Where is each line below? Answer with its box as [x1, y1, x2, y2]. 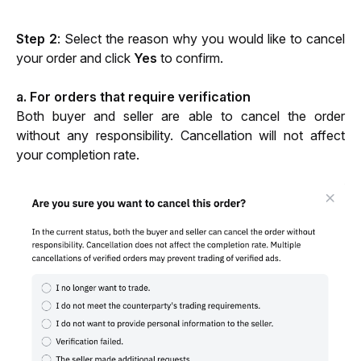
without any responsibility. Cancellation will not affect [16, 127, 345, 144]
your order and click [16, 50, 134, 67]
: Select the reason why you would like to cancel [57, 31, 345, 48]
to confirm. [157, 50, 223, 67]
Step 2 [16, 31, 57, 48]
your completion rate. [16, 147, 143, 164]
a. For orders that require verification [16, 89, 251, 106]
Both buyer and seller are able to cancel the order [16, 108, 345, 125]
